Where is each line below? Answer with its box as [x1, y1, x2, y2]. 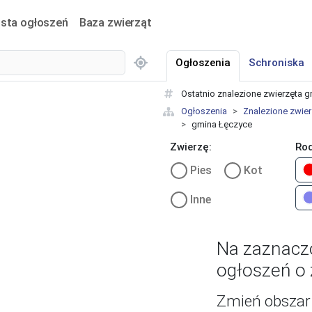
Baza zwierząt [79, 15, 152, 29]
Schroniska [249, 56, 304, 69]
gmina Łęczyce [192, 119, 252, 130]
